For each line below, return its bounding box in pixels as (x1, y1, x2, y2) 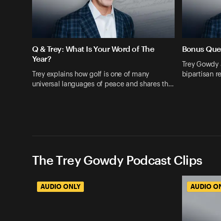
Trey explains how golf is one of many (32, 71, 149, 78)
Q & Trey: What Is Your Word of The (32, 44, 154, 54)
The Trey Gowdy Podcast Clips (32, 152, 202, 167)
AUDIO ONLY (40, 182, 80, 190)
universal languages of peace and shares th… (32, 80, 174, 88)
